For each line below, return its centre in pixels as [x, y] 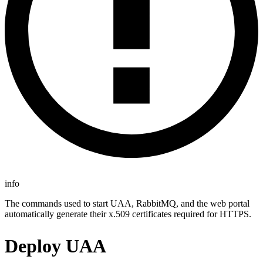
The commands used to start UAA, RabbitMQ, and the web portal [127, 203]
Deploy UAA [55, 246]
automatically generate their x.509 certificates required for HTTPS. [128, 214]
